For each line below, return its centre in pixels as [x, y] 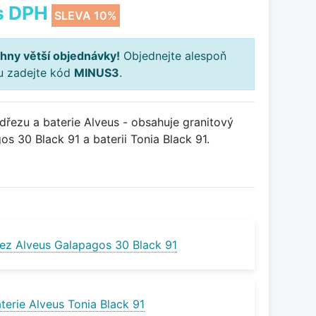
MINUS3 [97, 73]
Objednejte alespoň [173, 56]
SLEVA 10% [86, 16]
